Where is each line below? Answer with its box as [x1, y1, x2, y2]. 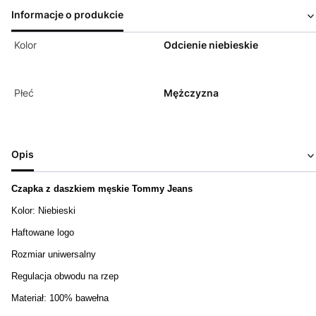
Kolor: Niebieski [11, 205, 75, 217]
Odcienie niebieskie [164, 39, 258, 51]
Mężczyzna [164, 87, 219, 99]
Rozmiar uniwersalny [11, 249, 96, 260]
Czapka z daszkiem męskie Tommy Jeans [11, 183, 193, 195]
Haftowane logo [11, 227, 74, 238]
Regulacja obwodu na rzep [11, 271, 119, 282]
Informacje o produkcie [11, 8, 123, 21]
